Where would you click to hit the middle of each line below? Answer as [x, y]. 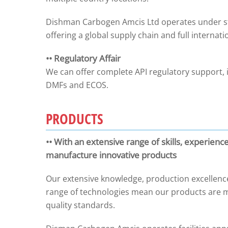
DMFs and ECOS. [77, 85]
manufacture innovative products [111, 155]
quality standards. [80, 205]
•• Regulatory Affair [83, 58]
